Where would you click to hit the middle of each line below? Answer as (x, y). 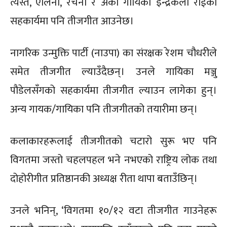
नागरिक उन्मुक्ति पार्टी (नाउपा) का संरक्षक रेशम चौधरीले (113, 53)
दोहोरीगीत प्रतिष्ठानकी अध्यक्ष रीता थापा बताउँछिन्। (104, 178)
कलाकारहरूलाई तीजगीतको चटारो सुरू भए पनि (113, 141)
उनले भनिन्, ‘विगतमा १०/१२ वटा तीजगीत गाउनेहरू (113, 210)
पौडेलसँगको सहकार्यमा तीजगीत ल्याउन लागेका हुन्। (113, 90)
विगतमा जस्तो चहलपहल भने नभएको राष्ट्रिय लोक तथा (113, 160)
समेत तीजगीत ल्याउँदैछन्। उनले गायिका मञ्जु (113, 71)
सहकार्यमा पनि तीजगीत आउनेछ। (72, 21)
